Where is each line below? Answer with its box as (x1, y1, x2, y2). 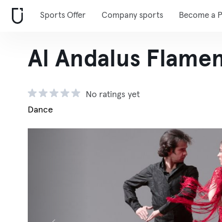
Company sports (102, 11, 163, 20)
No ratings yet (86, 90, 140, 99)
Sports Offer (40, 11, 86, 20)
